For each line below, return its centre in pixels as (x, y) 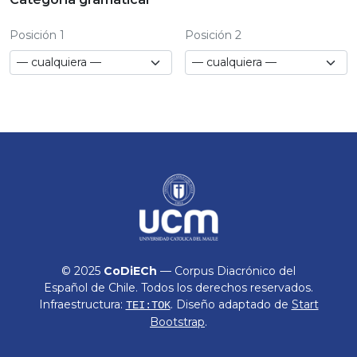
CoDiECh (130, 271)
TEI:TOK (148, 305)
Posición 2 (213, 35)
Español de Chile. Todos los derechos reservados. (178, 288)
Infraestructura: (82, 304)
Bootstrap (177, 322)
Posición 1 (37, 35)
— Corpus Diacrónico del (226, 271)
